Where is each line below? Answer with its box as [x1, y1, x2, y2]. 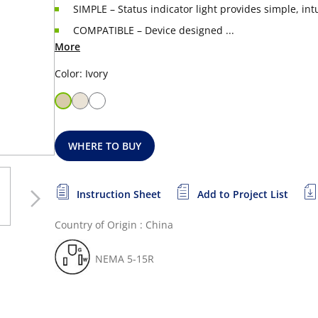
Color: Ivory [55, 67, 108, 80]
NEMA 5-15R [95, 252, 154, 265]
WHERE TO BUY [68, 139, 142, 153]
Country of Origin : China [55, 218, 173, 231]
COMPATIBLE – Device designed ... [73, 23, 234, 37]
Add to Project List [197, 187, 288, 201]
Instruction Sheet [77, 187, 161, 201]
